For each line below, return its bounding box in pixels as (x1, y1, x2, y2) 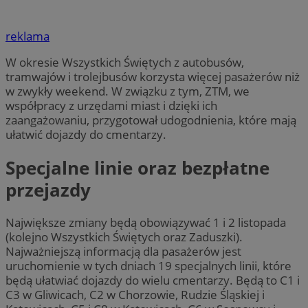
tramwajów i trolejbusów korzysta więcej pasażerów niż (5, 69, 300, 85)
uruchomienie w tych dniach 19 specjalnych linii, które (5, 257, 291, 274)
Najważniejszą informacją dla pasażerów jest (5, 243, 241, 259)
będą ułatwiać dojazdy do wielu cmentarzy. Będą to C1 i (5, 272, 300, 288)
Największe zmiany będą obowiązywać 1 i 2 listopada (5, 214, 286, 230)
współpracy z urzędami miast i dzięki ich (5, 98, 217, 114)
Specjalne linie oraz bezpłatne (5, 155, 269, 180)
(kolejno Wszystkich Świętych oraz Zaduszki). (5, 228, 243, 245)
